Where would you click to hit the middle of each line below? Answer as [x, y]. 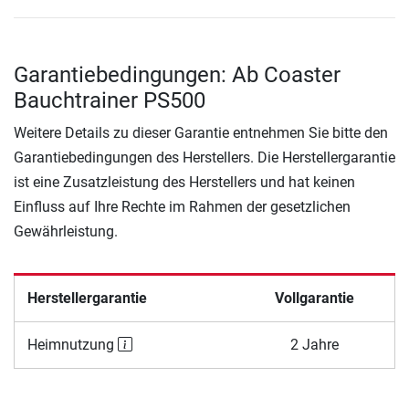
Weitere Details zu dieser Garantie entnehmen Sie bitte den [201, 133]
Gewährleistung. [66, 232]
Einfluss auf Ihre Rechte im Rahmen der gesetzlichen [182, 207]
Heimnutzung [72, 345]
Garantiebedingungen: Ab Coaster [177, 75]
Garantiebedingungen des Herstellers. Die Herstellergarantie [204, 158]
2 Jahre [315, 345]
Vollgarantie [315, 299]
